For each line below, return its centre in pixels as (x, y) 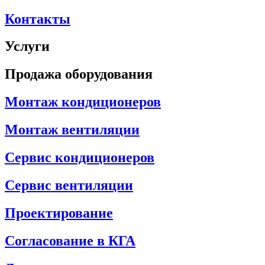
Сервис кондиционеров (80, 158)
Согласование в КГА (70, 240)
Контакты (38, 19)
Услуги (27, 46)
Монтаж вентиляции (72, 130)
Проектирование (59, 213)
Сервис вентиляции (69, 185)
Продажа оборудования (79, 74)
